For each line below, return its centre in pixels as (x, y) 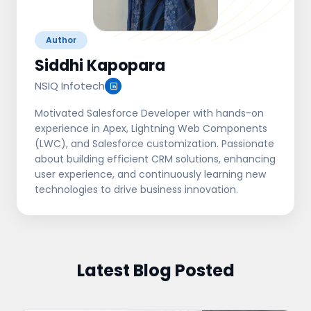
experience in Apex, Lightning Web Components (151, 128)
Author (61, 40)
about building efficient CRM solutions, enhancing (155, 159)
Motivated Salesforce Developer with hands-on (149, 113)
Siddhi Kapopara (100, 65)
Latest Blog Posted (155, 270)
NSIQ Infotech (70, 85)
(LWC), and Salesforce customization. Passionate (154, 143)
